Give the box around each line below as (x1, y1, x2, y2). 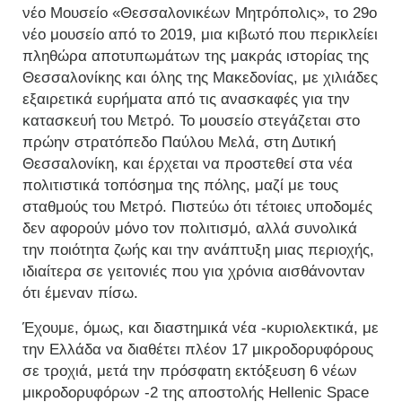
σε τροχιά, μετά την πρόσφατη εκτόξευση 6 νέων (22, 363, 357, 380)
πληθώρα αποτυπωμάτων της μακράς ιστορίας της (22, 48, 369, 66)
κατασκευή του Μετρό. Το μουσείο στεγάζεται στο (22, 112, 360, 130)
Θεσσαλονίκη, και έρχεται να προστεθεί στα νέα (22, 155, 353, 173)
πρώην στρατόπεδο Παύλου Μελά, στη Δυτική (22, 134, 336, 152)
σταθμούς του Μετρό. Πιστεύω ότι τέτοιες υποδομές (22, 198, 372, 216)
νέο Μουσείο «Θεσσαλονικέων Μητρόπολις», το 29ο (22, 4, 377, 22)
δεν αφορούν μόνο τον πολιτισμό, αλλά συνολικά (22, 220, 357, 238)
